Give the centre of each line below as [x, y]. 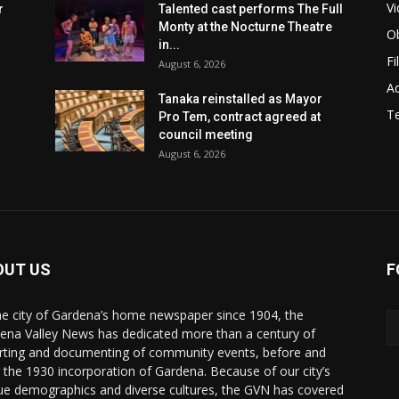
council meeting [206, 134]
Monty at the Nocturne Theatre [245, 27]
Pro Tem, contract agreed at [240, 117]
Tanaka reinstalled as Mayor [240, 99]
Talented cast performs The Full [251, 9]
